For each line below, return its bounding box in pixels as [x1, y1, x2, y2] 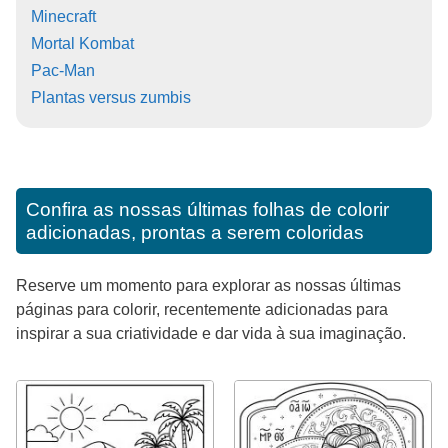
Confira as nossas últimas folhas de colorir [26, 198, 389, 220]
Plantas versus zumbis [31, 88, 191, 106]
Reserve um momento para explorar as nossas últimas [16, 276, 401, 294]
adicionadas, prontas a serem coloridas [26, 221, 364, 243]
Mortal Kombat [31, 34, 134, 52]
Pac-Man [31, 61, 95, 79]
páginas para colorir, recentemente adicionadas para [16, 300, 388, 318]
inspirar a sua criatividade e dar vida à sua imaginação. [16, 324, 406, 342]
